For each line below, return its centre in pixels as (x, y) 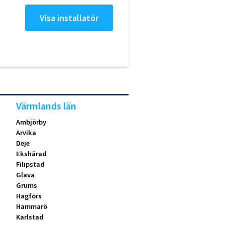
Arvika (26, 133)
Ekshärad (32, 154)
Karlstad (30, 217)
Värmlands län (46, 106)
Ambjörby (31, 122)
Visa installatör (69, 18)
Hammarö (32, 207)
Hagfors (29, 196)
